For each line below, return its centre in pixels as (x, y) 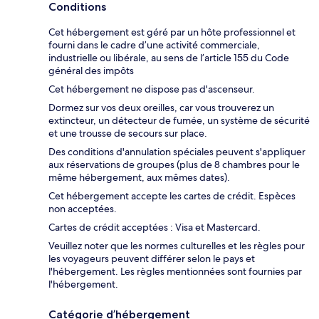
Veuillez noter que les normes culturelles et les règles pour (177, 245)
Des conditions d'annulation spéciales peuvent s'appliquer (177, 151)
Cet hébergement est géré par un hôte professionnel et (172, 32)
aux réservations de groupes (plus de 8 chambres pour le (174, 164)
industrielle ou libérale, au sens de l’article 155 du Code (169, 57)
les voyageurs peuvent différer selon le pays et (152, 258)
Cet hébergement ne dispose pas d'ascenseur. (152, 89)
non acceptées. (83, 208)
